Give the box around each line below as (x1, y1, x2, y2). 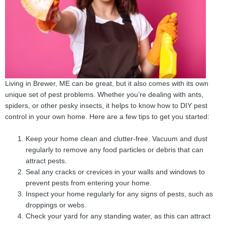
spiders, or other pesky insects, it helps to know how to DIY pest (5, 102, 207, 110)
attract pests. (26, 157, 67, 165)
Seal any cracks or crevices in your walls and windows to (26, 168, 205, 176)
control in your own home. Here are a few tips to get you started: (5, 113, 209, 121)
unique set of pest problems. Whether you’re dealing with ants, (5, 91, 203, 99)
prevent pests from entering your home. (26, 179, 152, 187)
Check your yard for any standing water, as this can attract (26, 212, 211, 220)
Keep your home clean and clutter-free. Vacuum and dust (26, 135, 208, 143)
